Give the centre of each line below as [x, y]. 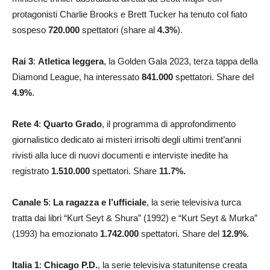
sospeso [30, 30]
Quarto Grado [73, 124]
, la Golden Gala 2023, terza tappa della [181, 61]
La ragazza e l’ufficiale [100, 202]
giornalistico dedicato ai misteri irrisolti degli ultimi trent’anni [127, 139]
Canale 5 [30, 202]
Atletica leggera [71, 61]
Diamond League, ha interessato [77, 77]
